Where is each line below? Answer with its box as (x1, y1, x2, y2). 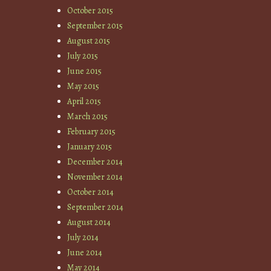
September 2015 (67, 19, 123, 31)
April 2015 (67, 95, 102, 107)
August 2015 (67, 34, 111, 47)
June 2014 (67, 246, 103, 258)
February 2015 (67, 125, 116, 137)
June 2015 (67, 65, 102, 77)
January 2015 (67, 140, 113, 152)
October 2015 (67, 4, 114, 16)
